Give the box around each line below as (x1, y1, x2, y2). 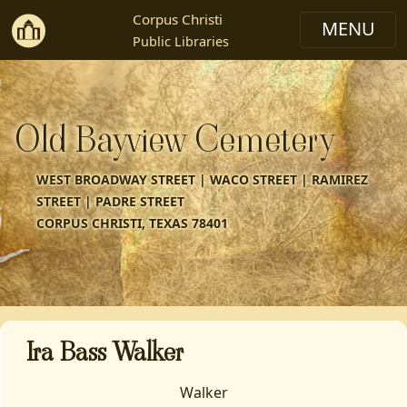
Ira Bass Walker (26, 333, 184, 370)
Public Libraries (133, 33, 229, 50)
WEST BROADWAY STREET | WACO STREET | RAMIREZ (36, 171, 368, 188)
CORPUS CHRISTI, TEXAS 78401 (36, 214, 228, 232)
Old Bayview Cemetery (15, 114, 334, 164)
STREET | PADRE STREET (36, 193, 184, 210)
